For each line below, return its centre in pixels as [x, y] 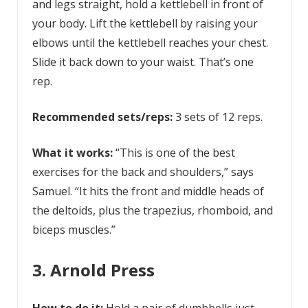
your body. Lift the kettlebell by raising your [145, 24]
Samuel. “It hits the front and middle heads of [148, 191]
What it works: [74, 153]
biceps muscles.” [74, 230]
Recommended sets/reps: [102, 117]
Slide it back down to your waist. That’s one [143, 62]
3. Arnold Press [93, 270]
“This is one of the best [175, 153]
